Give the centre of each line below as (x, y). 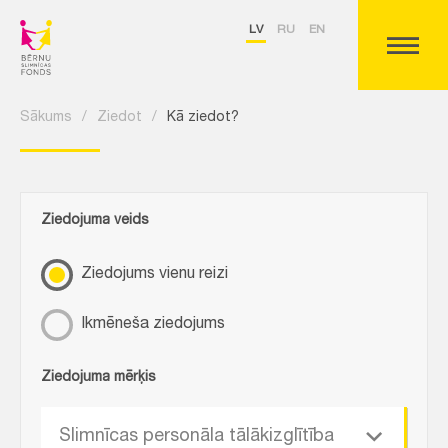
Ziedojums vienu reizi (154, 275)
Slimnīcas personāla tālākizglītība (196, 437)
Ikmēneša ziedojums (153, 325)
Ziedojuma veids (95, 221)
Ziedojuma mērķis (98, 378)
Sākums (46, 118)
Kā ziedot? (203, 118)
